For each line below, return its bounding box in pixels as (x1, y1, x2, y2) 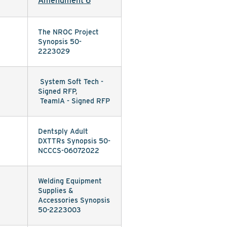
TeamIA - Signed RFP (40, 97, 110, 105)
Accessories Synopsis (38, 196, 110, 204)
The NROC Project (38, 28, 99, 36)
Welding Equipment (38, 177, 102, 185)
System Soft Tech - (40, 78, 103, 86)
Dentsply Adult (38, 127, 88, 135)
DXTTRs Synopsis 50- (38, 137, 110, 145)
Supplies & (38, 186, 73, 195)
